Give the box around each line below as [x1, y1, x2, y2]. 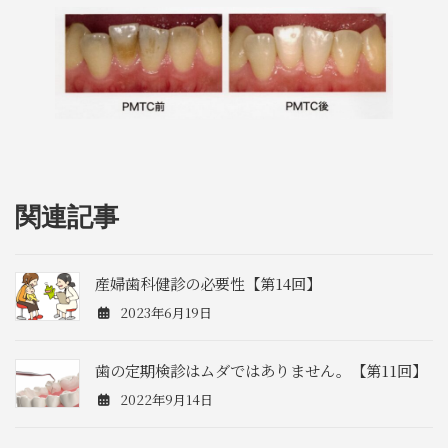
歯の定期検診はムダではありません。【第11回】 [95, 358, 427, 381]
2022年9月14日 [116, 389, 213, 409]
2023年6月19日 [116, 302, 212, 322]
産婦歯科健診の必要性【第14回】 [95, 272, 321, 295]
